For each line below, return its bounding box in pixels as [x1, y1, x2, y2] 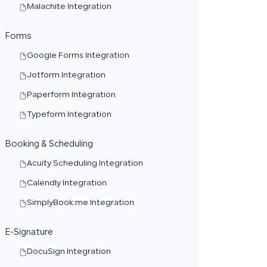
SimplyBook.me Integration [26, 200, 134, 207]
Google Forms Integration [26, 52, 129, 60]
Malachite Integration [26, 4, 111, 11]
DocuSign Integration [26, 249, 111, 256]
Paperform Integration [26, 92, 116, 99]
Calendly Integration [26, 180, 107, 187]
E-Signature [4, 229, 53, 237]
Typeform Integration [26, 111, 111, 119]
